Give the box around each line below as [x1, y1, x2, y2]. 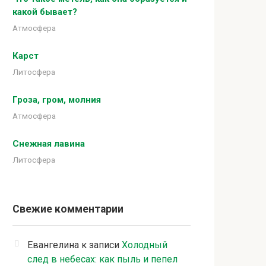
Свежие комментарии [12, 203, 123, 216]
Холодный [122, 239, 167, 251]
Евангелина [27, 239, 79, 251]
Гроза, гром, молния [12, 94, 101, 105]
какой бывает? [12, 6, 77, 17]
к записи [79, 239, 122, 251]
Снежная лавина [12, 138, 85, 149]
